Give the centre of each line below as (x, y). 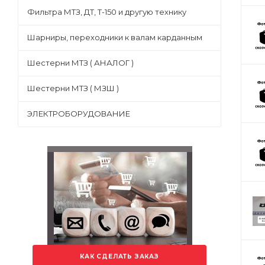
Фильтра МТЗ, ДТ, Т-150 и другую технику (107, 12)
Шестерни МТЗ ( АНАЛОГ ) (80, 63)
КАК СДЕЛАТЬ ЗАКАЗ (119, 256)
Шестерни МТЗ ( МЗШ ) (73, 88)
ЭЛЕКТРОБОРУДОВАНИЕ (79, 114)
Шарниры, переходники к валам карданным (115, 37)
